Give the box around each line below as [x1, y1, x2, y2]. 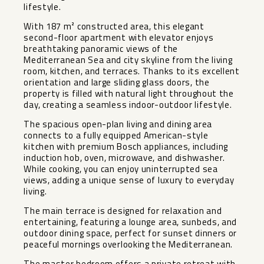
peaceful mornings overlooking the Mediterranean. [24, 237, 233, 251]
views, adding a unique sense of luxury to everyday [24, 173, 235, 187]
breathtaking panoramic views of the [24, 41, 178, 55]
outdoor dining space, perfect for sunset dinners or [24, 226, 237, 240]
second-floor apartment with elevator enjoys [24, 30, 214, 44]
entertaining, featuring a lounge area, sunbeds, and [24, 214, 237, 229]
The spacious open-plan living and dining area [24, 117, 212, 131]
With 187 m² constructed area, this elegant [24, 19, 204, 33]
